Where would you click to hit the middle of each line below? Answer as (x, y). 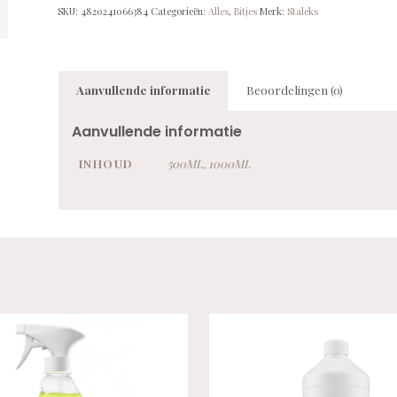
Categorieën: (179, 11)
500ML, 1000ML (209, 163)
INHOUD (106, 163)
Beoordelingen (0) (294, 90)
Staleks (302, 11)
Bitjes (245, 11)
